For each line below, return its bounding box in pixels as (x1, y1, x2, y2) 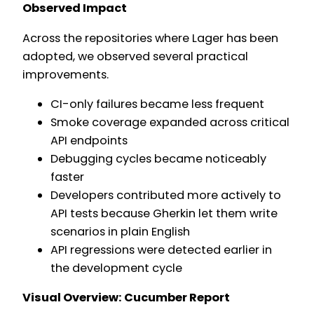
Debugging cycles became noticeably (50, 150, 266, 167)
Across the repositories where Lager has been (22, 29, 278, 46)
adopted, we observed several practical (22, 48, 248, 64)
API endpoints (50, 132, 128, 149)
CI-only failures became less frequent (50, 95, 264, 112)
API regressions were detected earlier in (50, 241, 272, 258)
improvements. (22, 66, 109, 83)
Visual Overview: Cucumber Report (22, 289, 230, 306)
